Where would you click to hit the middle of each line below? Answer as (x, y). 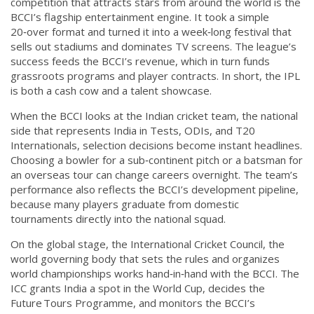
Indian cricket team (191, 116)
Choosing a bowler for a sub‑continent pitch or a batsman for (157, 160)
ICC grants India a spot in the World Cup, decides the (138, 288)
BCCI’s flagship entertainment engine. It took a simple (140, 17)
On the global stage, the (70, 244)
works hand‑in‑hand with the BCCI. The (205, 273)
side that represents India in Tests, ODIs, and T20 (133, 130)
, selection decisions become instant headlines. (190, 145)
